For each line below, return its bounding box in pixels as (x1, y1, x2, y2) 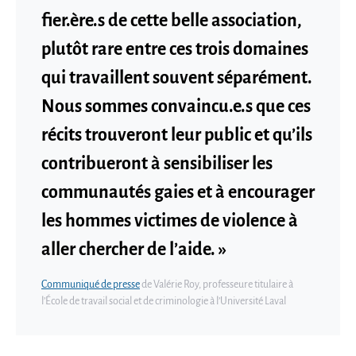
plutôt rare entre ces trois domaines (41, 39, 308, 59)
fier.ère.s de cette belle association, (41, 10, 302, 30)
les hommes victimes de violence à (41, 211, 298, 230)
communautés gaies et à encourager (41, 182, 315, 202)
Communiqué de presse (41, 278, 140, 290)
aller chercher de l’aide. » (41, 239, 226, 259)
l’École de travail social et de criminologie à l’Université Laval (41, 295, 286, 307)
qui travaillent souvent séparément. (41, 68, 312, 87)
